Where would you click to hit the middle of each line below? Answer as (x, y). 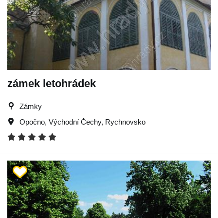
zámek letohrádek (52, 83)
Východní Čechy (75, 122)
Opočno (32, 122)
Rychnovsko (125, 122)
